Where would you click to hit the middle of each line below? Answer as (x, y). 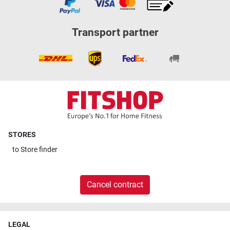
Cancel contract (115, 184)
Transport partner (115, 33)
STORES (22, 135)
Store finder (39, 149)
